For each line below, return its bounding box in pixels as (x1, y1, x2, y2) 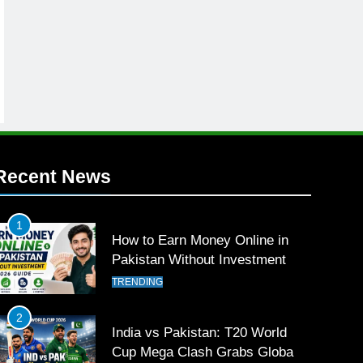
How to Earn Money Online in (112, 233, 289, 248)
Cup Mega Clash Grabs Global (112, 344, 297, 360)
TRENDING (112, 276, 164, 288)
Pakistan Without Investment (112, 252, 287, 267)
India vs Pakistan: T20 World (112, 325, 288, 340)
